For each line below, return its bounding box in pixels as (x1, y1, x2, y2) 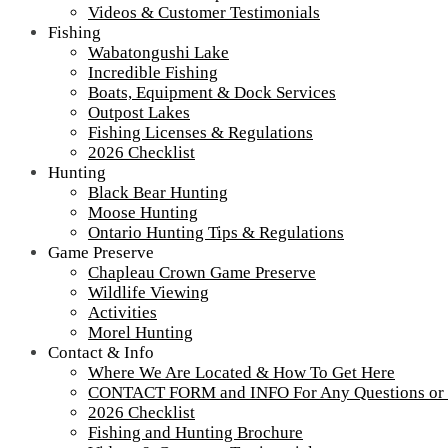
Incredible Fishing (88, 62, 218, 82)
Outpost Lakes (88, 102, 190, 122)
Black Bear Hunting (88, 182, 228, 202)
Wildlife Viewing (88, 282, 209, 302)
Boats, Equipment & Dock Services (88, 82, 336, 102)
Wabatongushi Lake (88, 42, 229, 62)
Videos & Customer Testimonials (88, 2, 320, 22)
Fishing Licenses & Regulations (88, 122, 313, 142)
